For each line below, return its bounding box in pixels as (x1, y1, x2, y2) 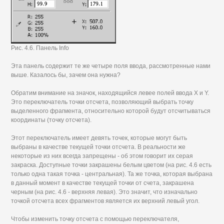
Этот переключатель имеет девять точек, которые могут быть (11, 134, 187, 141)
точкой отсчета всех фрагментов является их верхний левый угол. (11, 197, 200, 204)
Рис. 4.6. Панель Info (11, 44, 69, 51)
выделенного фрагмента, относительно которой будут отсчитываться (11, 107, 211, 114)
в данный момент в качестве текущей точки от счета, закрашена (11, 179, 194, 186)
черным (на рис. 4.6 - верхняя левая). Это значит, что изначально (11, 188, 198, 195)
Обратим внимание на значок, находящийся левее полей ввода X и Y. (11, 89, 209, 96)
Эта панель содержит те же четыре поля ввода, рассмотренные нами (11, 62, 211, 69)
